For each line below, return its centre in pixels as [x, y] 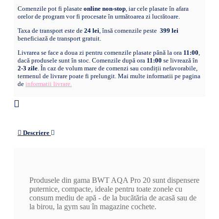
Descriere [36, 133]
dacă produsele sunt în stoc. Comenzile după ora [82, 61]
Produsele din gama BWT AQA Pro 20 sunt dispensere [114, 180]
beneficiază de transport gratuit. [59, 39]
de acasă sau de [172, 198]
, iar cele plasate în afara [157, 9]
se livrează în [180, 61]
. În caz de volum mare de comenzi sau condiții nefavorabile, [118, 68]
